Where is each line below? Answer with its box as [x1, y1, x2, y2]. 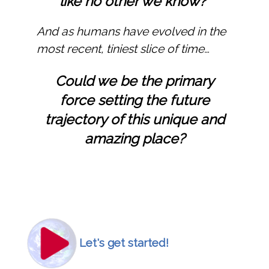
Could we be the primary [55, 72, 214, 89]
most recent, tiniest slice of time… [36, 41, 210, 56]
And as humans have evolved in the [36, 24, 226, 38]
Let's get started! [79, 237, 169, 250]
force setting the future [59, 91, 210, 108]
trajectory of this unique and [44, 110, 225, 127]
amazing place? [84, 130, 185, 147]
